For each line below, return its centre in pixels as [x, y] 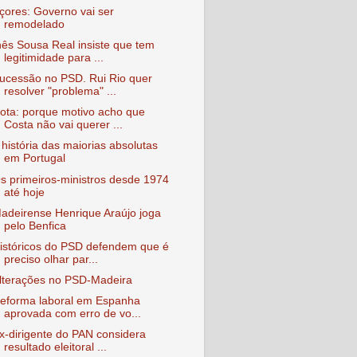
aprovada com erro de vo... [72, 314]
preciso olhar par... [51, 259]
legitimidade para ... [53, 58]
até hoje [24, 192]
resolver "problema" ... [60, 92]
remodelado [34, 24]
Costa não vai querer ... [63, 125]
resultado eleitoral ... [55, 347]
